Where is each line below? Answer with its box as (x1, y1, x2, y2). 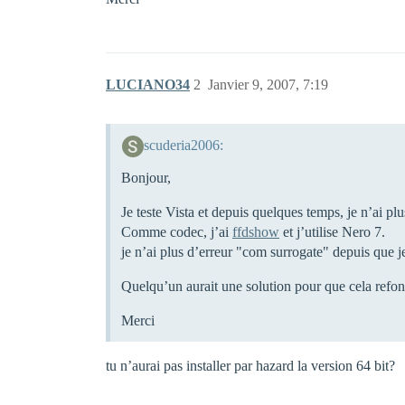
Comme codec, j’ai (121, 223, 232, 240)
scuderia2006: (143, 137, 223, 153)
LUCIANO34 (106, 77, 190, 92)
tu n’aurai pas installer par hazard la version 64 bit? (106, 357, 395, 373)
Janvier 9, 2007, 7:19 (208, 77, 328, 92)
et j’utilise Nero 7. (279, 223, 385, 240)
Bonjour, (121, 169, 171, 185)
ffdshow (232, 223, 279, 240)
